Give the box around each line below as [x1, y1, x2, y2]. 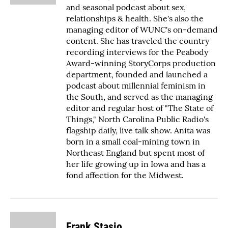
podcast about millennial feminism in [66, 80, 206, 91]
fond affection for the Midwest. [66, 170, 184, 181]
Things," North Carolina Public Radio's [66, 114, 209, 125]
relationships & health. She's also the [66, 13, 204, 24]
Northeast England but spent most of [66, 148, 205, 158]
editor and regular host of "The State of [66, 103, 213, 113]
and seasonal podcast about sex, [66, 2, 186, 13]
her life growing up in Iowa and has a [66, 159, 206, 169]
